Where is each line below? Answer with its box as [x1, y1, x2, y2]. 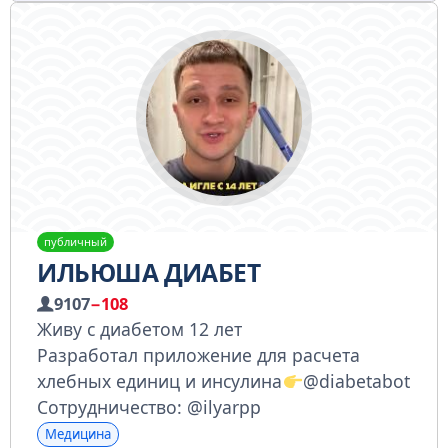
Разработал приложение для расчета [37, 342, 361, 367]
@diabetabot [302, 368, 410, 393]
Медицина [44, 424, 111, 443]
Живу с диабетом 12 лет [37, 316, 243, 341]
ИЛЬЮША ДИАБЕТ [37, 255, 261, 289]
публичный [43, 234, 107, 250]
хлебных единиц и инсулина [37, 368, 283, 393]
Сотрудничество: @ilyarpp [37, 394, 262, 419]
